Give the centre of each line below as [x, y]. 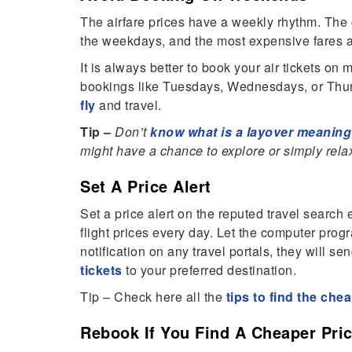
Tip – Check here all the [153, 297]
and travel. [130, 105]
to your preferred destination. [211, 270]
